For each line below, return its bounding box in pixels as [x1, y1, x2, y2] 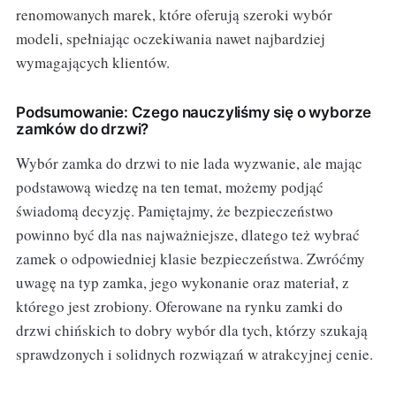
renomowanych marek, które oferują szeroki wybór [15, 4, 332, 26]
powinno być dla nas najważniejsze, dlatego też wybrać [15, 225, 360, 246]
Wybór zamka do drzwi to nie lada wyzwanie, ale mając [15, 153, 362, 174]
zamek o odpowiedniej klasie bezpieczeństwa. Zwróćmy [15, 248, 365, 270]
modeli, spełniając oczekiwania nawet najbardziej [15, 28, 325, 49]
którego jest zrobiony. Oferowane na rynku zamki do [15, 296, 343, 317]
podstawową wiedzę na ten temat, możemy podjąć [15, 177, 324, 198]
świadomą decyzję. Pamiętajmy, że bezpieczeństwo [15, 201, 333, 222]
